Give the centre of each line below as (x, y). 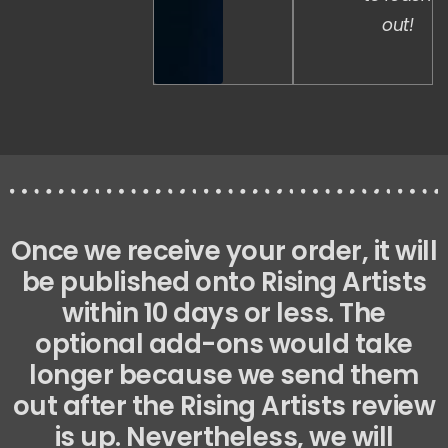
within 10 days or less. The (224, 313)
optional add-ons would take (224, 344)
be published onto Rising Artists (224, 282)
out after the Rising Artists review (224, 406)
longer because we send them (224, 375)
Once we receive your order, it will (224, 251)
